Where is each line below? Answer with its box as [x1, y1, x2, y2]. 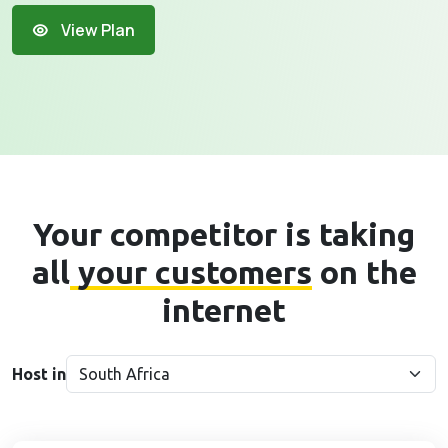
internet [162, 292, 286, 328]
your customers [69, 254, 312, 290]
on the [311, 254, 417, 290]
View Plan [58, 19, 135, 41]
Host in [12, 365, 66, 383]
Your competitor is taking [33, 216, 415, 252]
